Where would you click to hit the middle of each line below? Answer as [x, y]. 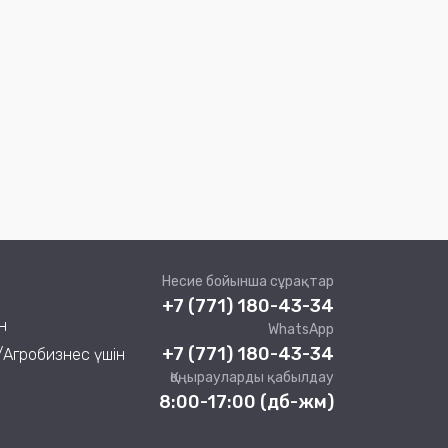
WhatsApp [301, 329]
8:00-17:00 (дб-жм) [246, 402]
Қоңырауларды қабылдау [252, 377]
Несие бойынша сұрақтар [248, 281]
